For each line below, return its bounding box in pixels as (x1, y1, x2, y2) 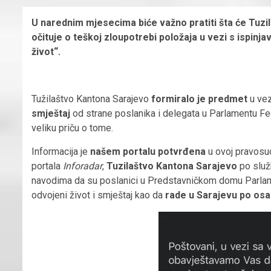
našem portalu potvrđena (90, 145, 206, 157)
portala (31, 160, 63, 172)
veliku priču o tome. (31, 122, 113, 134)
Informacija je (31, 145, 90, 157)
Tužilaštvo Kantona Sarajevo (31, 93, 151, 105)
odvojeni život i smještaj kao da (31, 189, 165, 201)
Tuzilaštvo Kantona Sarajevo (106, 160, 237, 172)
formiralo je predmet (151, 93, 247, 105)
